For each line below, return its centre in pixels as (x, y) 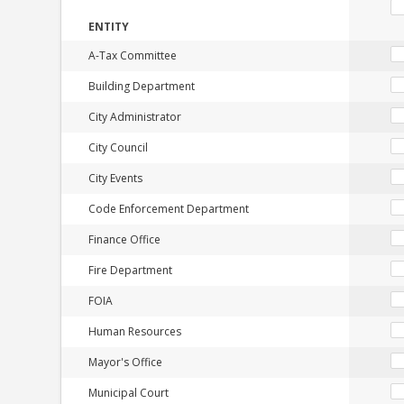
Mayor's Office (126, 362)
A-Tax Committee (133, 55)
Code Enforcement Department (169, 209)
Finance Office (125, 239)
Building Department (142, 86)
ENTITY (109, 27)
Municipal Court (129, 393)
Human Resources (135, 331)
